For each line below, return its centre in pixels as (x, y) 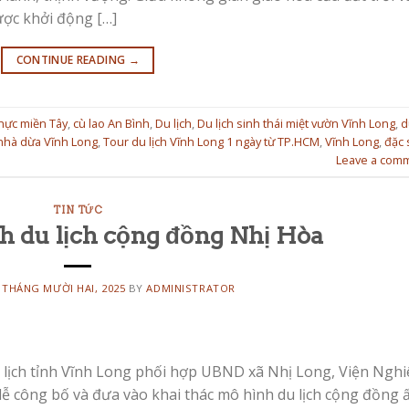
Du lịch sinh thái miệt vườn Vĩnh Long (296, 123)
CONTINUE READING (72, 60)
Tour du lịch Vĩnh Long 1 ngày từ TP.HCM (211, 141)
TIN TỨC (78, 210)
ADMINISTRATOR (191, 288)
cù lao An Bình (111, 123)
